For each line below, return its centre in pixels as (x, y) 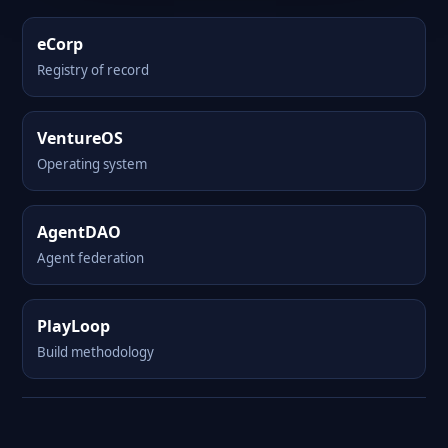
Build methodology (95, 352)
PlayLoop (73, 326)
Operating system (92, 164)
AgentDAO (79, 232)
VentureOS (80, 138)
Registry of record (93, 70)
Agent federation (90, 258)
